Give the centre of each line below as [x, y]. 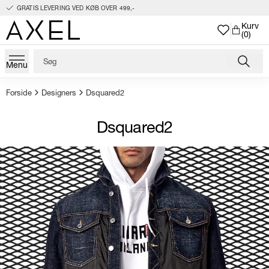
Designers [59, 92]
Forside [19, 92]
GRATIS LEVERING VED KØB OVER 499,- [76, 8]
